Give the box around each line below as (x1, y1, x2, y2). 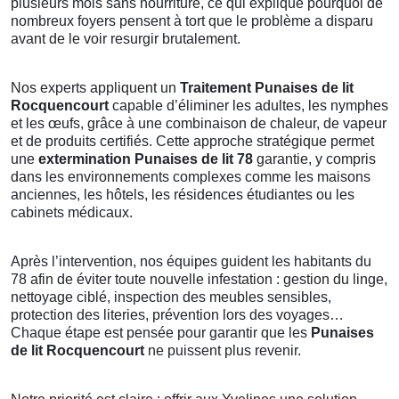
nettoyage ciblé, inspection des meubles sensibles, (11, 289, 331, 305)
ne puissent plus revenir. (144, 343, 301, 359)
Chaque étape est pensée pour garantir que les (11, 325, 311, 341)
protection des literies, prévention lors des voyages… (11, 307, 344, 323)
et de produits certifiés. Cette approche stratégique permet (11, 134, 374, 150)
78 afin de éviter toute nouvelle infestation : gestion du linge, (11, 272, 387, 288)
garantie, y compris (253, 151, 376, 167)
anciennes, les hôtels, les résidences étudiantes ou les (11, 187, 354, 203)
